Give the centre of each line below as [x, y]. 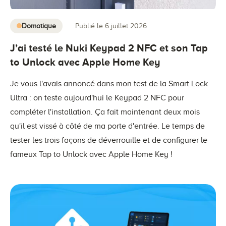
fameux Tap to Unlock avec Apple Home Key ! [91, 154]
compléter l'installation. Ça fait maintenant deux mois [105, 112]
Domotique [39, 26]
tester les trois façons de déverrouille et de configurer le [109, 140]
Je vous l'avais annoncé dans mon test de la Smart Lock [109, 83]
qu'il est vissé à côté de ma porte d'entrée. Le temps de [107, 126]
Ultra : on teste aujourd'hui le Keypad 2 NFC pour [97, 98]
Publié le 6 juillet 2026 [111, 26]
